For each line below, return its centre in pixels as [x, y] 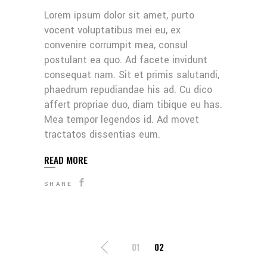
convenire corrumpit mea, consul [116, 45]
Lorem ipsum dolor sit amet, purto [119, 15]
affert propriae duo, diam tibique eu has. [133, 105]
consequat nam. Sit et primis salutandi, [132, 75]
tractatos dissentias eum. [102, 135]
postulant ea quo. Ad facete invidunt [126, 60]
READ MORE [66, 159]
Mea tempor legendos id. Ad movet [122, 120]
